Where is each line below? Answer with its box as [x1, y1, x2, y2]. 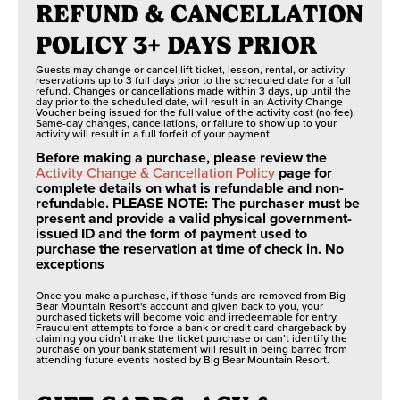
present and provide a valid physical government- [36, 208, 352, 229]
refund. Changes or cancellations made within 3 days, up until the [36, 83, 351, 98]
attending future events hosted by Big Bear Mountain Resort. [36, 352, 329, 367]
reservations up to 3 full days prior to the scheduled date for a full [36, 72, 351, 87]
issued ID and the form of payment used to [36, 223, 307, 244]
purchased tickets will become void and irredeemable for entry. [36, 309, 338, 324]
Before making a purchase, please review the [36, 147, 327, 168]
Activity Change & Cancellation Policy [36, 162, 275, 182]
